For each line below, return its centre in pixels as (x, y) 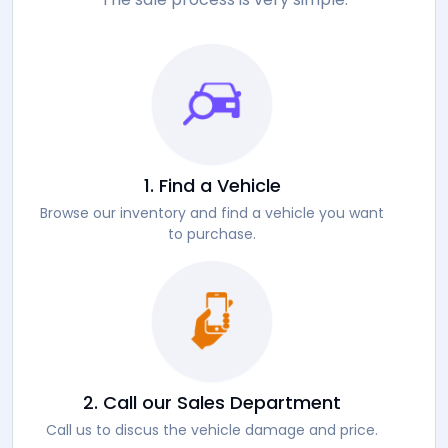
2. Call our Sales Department (212, 403)
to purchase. (212, 234)
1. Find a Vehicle (212, 186)
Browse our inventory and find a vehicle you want (212, 213)
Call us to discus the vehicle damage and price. (212, 430)
